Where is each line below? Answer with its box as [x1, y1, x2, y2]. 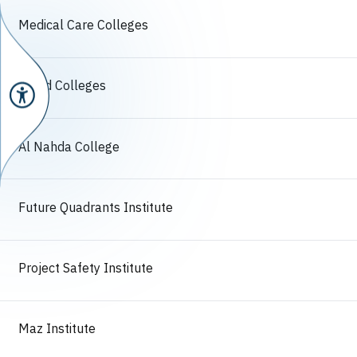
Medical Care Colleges [18, 16, 149, 36]
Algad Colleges [18, 76, 107, 96]
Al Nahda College [18, 137, 120, 157]
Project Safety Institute [18, 259, 154, 279]
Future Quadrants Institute [18, 198, 174, 218]
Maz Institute [18, 320, 96, 339]
